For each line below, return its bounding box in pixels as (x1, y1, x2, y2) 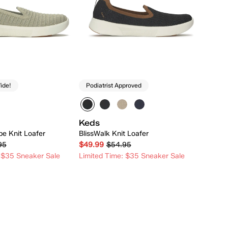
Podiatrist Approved (85, 81, 141, 90)
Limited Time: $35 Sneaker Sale (78, 151, 185, 160)
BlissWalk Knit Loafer (78, 129, 149, 138)
